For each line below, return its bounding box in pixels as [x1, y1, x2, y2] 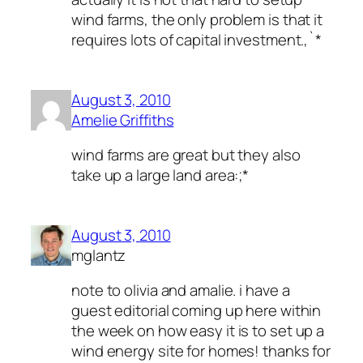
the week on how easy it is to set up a [71, 320, 325, 342]
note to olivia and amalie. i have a [71, 280, 290, 301]
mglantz [71, 244, 126, 266]
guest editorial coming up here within [71, 300, 322, 322]
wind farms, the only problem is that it [71, 9, 323, 31]
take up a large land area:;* [71, 164, 250, 186]
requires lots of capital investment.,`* [71, 29, 322, 51]
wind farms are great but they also [71, 144, 301, 166]
